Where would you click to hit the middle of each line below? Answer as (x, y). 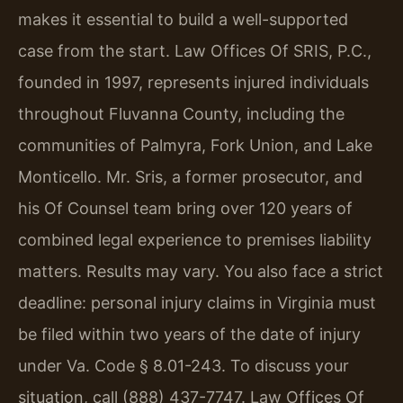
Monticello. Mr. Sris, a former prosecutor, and (190, 177)
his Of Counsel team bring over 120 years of (185, 209)
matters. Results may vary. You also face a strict (201, 272)
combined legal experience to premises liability (195, 240)
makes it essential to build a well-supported (183, 20)
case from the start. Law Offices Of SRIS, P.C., (195, 51)
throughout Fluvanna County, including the (181, 114)
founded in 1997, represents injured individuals (193, 83)
